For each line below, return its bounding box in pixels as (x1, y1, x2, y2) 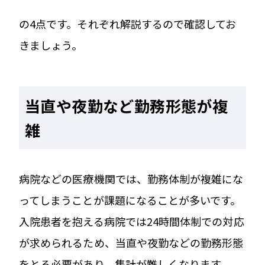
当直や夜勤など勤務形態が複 (25, 94, 228, 117)
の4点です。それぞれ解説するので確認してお (19, 15, 237, 31)
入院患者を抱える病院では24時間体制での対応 (19, 213, 244, 229)
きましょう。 (19, 37, 83, 53)
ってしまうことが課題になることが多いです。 (19, 192, 241, 208)
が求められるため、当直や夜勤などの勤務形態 (19, 234, 244, 250)
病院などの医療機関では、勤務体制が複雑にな (19, 170, 244, 186)
